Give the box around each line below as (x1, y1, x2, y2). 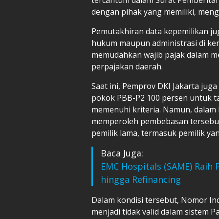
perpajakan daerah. (91, 61, 163, 72)
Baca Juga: (101, 147, 143, 159)
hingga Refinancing (101, 173, 181, 185)
